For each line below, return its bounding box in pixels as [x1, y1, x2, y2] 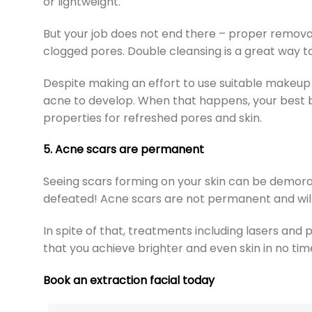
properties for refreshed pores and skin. [43, 109, 262, 126]
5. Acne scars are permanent [43, 141, 204, 158]
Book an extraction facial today [43, 272, 214, 288]
